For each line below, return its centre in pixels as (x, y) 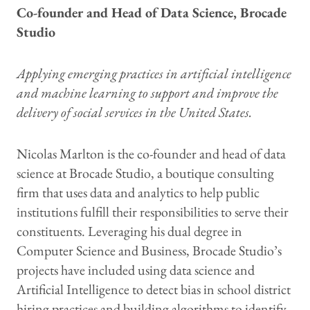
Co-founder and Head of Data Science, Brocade (152, 12)
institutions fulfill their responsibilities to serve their (153, 211)
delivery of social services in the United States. (136, 112)
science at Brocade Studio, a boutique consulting (145, 173)
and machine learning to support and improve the (147, 92)
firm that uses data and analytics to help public (138, 192)
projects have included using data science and (136, 270)
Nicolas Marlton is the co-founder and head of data (151, 153)
